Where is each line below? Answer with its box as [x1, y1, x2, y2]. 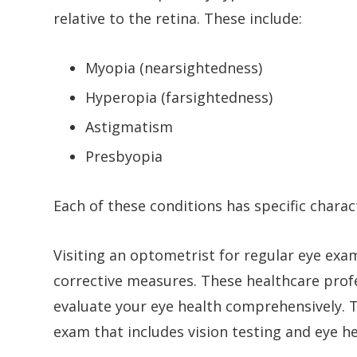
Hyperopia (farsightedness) [85, 87, 273, 107]
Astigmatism [85, 116, 174, 136]
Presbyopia [85, 146, 163, 166]
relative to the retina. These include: [53, 8, 303, 28]
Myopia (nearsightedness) [85, 57, 263, 77]
